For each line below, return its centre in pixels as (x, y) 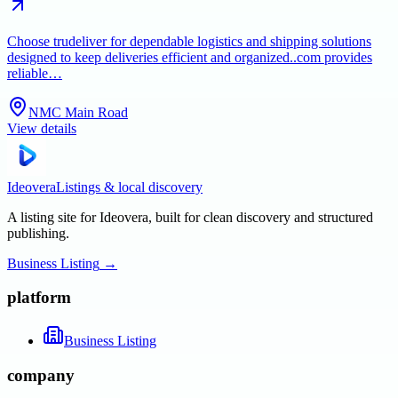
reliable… (35, 73)
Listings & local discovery (129, 187)
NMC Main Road (78, 112)
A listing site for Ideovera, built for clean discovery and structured (190, 217)
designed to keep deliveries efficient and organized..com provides (190, 57)
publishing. (38, 233)
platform (39, 298)
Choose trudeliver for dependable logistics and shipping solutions (189, 41)
